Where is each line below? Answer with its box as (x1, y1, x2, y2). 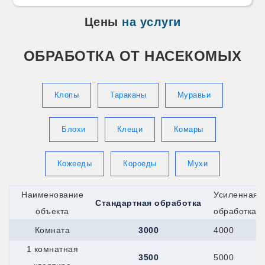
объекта (35, 206, 69, 216)
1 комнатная (26, 244, 79, 254)
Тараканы (110, 90, 146, 99)
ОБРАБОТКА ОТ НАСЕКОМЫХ (23, 47, 242, 64)
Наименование (21, 189, 83, 199)
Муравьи (177, 90, 211, 99)
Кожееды (57, 159, 92, 168)
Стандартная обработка (95, 198, 202, 208)
